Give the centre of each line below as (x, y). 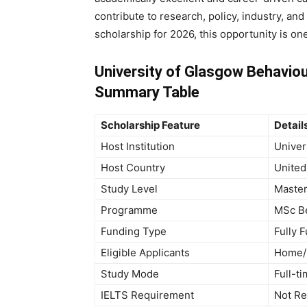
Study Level (129, 188)
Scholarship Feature (150, 125)
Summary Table (147, 92)
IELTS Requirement (147, 295)
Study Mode (130, 273)
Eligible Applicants (145, 252)
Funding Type (134, 231)
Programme (129, 210)
